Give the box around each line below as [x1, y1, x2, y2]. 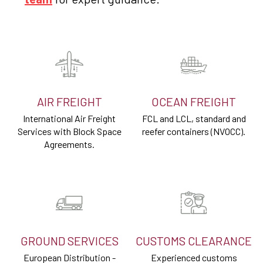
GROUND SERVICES [20, 234, 119, 248]
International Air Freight [23, 113, 116, 124]
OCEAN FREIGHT [151, 95, 236, 109]
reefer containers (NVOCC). [142, 126, 245, 137]
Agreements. [44, 139, 95, 150]
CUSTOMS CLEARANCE [136, 234, 252, 248]
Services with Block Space [17, 126, 122, 137]
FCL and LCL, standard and [141, 113, 246, 124]
